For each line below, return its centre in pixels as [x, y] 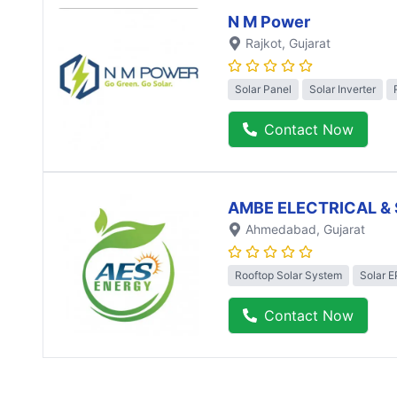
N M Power [269, 21]
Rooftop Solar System [288, 275]
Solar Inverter [343, 89]
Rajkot [264, 43]
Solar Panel [263, 89]
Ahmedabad [281, 229]
